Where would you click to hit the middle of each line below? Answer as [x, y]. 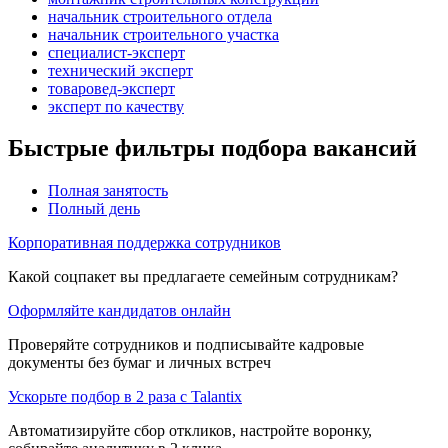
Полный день [94, 209]
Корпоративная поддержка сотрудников [144, 243]
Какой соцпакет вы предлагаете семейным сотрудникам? [203, 277]
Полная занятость [108, 191]
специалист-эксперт [116, 52]
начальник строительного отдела [160, 16]
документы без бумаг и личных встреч [139, 363]
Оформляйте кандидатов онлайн [119, 311]
